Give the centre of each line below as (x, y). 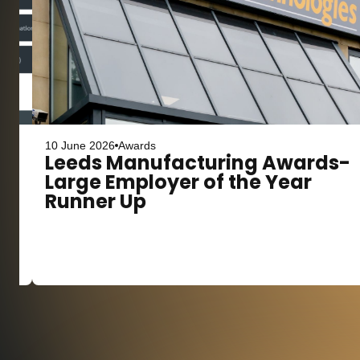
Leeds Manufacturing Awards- (198, 163)
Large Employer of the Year (179, 182)
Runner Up (96, 201)
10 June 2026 (80, 145)
